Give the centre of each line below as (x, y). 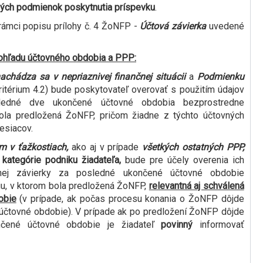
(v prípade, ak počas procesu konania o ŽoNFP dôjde (130, 199)
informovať (218, 225)
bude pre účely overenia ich (184, 160)
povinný (177, 225)
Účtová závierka (173, 26)
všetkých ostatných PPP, (191, 147)
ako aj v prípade (105, 147)
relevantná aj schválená (196, 186)
